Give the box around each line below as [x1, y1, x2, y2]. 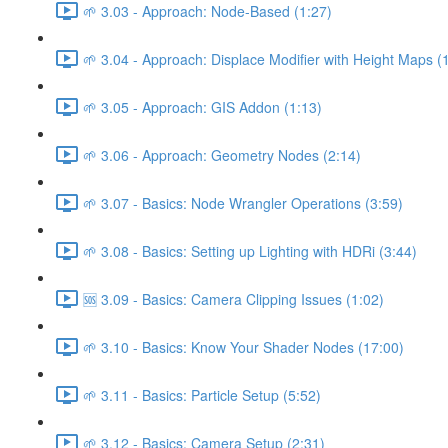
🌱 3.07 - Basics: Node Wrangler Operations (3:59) [83, 192, 403, 213]
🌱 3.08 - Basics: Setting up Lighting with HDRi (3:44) [83, 240, 417, 261]
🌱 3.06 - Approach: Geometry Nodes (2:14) [83, 144, 361, 165]
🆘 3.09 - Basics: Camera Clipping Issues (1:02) [83, 288, 384, 309]
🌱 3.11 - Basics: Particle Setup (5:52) [83, 384, 321, 405]
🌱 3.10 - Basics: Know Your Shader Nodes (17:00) [83, 336, 404, 357]
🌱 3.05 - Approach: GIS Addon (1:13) [83, 96, 322, 117]
